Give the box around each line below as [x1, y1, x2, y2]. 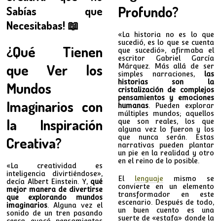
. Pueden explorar [148, 101, 214, 110]
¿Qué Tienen [6, 42, 103, 61]
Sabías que [6, 3, 103, 18]
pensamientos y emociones [117, 93, 214, 102]
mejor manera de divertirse [6, 185, 103, 193]
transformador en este [117, 190, 214, 198]
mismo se [163, 174, 214, 183]
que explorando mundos [6, 193, 103, 201]
